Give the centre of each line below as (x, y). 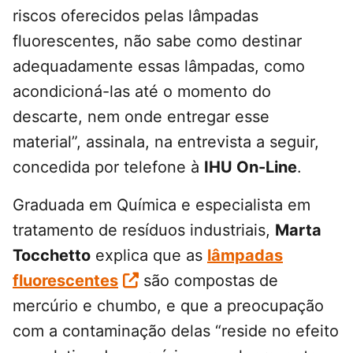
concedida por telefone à (108, 167)
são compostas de (208, 281)
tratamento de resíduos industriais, (144, 230)
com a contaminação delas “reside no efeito (176, 331)
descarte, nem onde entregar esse (141, 117)
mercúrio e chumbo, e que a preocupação (168, 306)
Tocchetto (52, 256)
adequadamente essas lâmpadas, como (159, 67)
